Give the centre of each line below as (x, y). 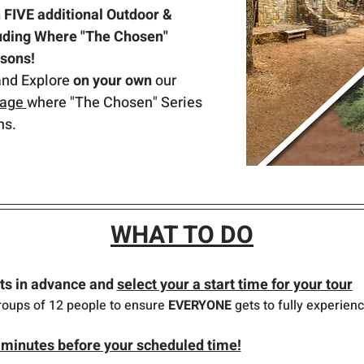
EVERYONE (199, 305)
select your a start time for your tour (234, 285)
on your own (114, 81)
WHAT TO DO (182, 236)
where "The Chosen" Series (116, 103)
